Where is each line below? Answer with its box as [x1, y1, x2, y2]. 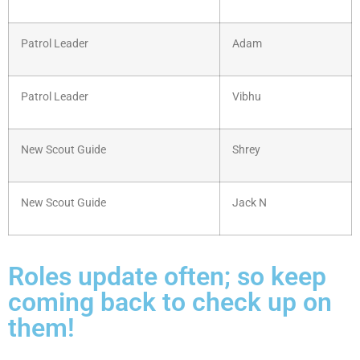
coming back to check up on [8, 287, 332, 317]
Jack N [232, 196, 267, 210]
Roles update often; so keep [8, 261, 326, 292]
